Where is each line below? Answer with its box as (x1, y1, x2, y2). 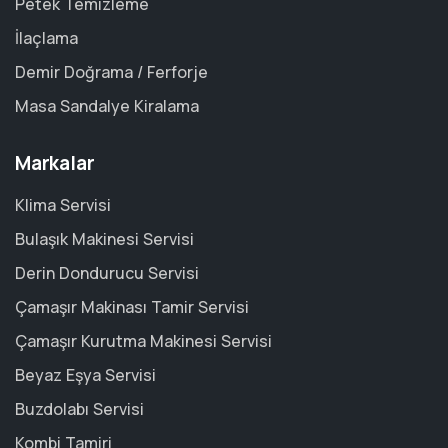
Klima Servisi (15, 194, 111, 216)
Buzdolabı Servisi (15, 398, 144, 420)
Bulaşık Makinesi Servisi (15, 228, 194, 250)
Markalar (15, 150, 95, 176)
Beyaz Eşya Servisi (15, 364, 156, 386)
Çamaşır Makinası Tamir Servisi (15, 296, 249, 318)
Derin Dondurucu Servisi (15, 262, 199, 284)
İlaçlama (15, 27, 78, 49)
